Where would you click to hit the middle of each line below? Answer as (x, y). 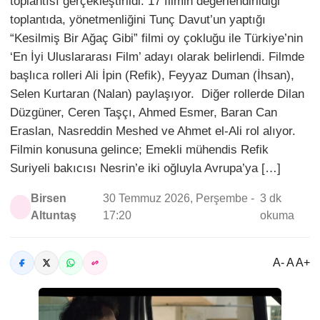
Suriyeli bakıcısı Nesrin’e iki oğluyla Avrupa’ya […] (145, 169)
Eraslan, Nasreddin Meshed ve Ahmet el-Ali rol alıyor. (153, 131)
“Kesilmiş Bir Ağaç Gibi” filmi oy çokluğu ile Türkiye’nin (156, 39)
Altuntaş (54, 216)
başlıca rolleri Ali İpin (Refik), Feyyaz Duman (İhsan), (152, 76)
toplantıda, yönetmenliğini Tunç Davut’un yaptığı (138, 20)
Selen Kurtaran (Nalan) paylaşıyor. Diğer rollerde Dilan (157, 94)
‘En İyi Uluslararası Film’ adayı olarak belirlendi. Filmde (157, 57)
